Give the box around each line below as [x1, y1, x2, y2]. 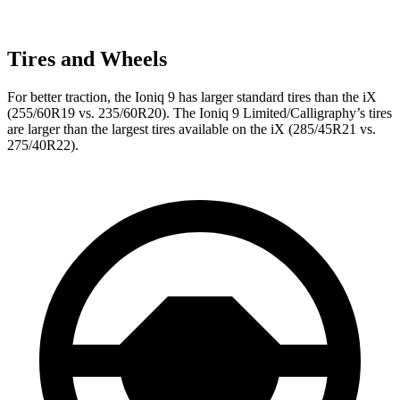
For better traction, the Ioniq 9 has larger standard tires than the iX [7, 88, 377, 104]
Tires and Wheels [7, 46, 167, 71]
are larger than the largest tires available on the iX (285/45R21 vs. [7, 121, 376, 137]
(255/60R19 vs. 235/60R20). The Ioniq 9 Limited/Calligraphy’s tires [7, 104, 392, 121]
